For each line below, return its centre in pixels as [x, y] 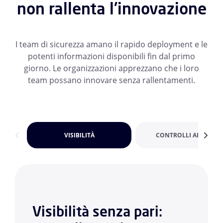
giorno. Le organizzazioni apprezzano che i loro [111, 68]
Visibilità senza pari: [97, 212]
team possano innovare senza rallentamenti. [111, 80]
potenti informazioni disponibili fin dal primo [111, 56]
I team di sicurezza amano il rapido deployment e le [111, 45]
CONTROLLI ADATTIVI [188, 135]
